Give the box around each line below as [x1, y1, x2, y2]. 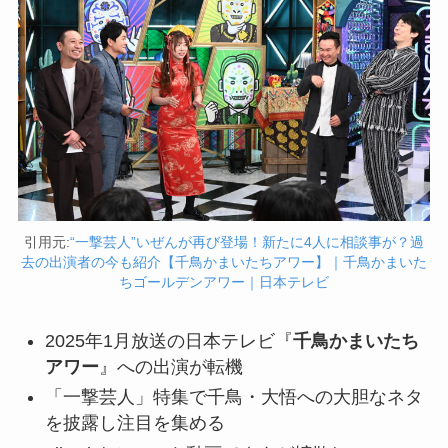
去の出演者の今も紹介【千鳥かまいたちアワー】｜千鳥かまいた [21, 253, 427, 270]
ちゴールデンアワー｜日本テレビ [119, 273, 329, 290]
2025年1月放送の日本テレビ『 [44, 330, 293, 351]
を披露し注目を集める [44, 413, 225, 434]
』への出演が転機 [98, 356, 243, 377]
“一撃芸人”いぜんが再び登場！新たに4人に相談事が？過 [70, 233, 424, 250]
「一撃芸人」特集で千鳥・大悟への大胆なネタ [44, 387, 423, 408]
